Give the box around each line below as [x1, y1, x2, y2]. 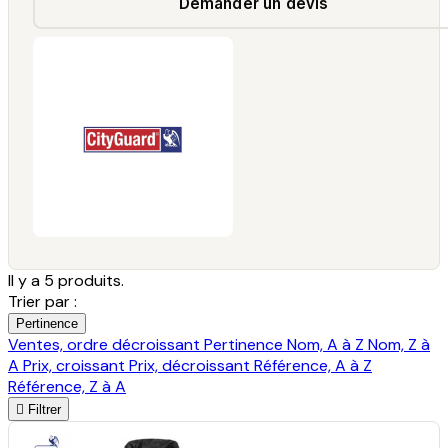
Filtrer [28, 401, 61, 417]
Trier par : [8, 290, 77, 312]
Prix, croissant [23, 354, 129, 376]
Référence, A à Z [254, 354, 372, 376]
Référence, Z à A [8, 375, 126, 397]
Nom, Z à [368, 333, 430, 355]
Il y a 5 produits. [8, 269, 124, 291]
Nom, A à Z [287, 333, 368, 355]
